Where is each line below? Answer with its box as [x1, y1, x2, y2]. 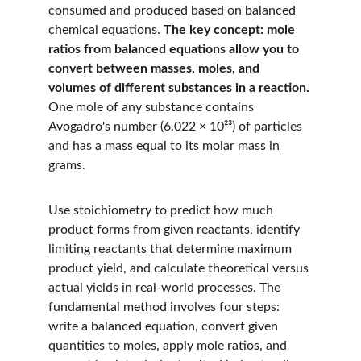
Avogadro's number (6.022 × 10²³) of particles [48, 120, 305, 133]
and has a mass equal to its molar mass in [48, 139, 283, 152]
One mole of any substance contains [48, 101, 257, 114]
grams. [48, 159, 85, 172]
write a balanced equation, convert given [48, 320, 281, 333]
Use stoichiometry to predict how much [48, 204, 276, 217]
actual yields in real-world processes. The [48, 281, 284, 294]
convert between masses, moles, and [48, 62, 263, 75]
